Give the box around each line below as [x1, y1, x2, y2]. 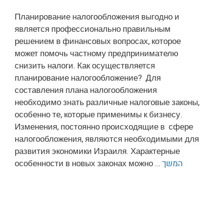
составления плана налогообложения [15, 84, 157, 96]
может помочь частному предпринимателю [15, 47, 178, 60]
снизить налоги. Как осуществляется [15, 59, 157, 72]
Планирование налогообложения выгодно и [15, 10, 179, 23]
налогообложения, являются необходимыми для [15, 132, 199, 145]
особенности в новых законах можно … [15, 157, 162, 170]
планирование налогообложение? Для [15, 71, 161, 84]
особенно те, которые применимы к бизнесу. [15, 108, 182, 121]
